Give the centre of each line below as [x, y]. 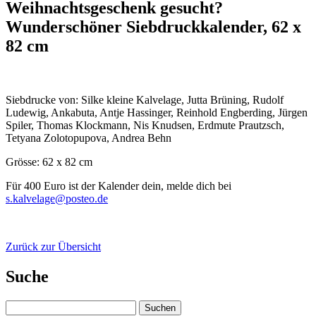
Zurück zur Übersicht [53, 246]
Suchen [22, 305]
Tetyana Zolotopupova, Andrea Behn [89, 138]
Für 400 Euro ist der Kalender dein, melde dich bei [119, 186]
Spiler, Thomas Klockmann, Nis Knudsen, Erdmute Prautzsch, [145, 125]
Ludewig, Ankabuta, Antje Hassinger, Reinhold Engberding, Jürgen [157, 112]
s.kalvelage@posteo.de [57, 198]
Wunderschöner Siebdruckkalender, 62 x [153, 26]
